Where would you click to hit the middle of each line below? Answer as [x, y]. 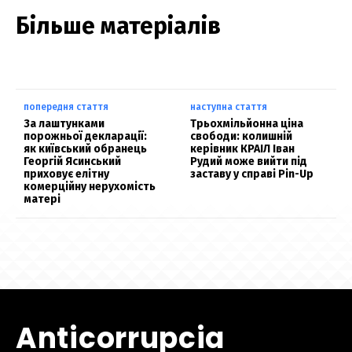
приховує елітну [66, 174]
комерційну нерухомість [90, 187]
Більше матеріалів [118, 26]
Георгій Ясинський [72, 162]
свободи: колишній [242, 137]
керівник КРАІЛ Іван [243, 149]
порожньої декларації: [85, 137]
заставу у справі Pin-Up [252, 174]
